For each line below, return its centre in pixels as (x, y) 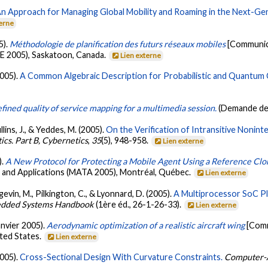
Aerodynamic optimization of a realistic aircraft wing (146, 225)
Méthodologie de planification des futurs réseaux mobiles (118, 44)
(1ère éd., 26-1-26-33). (139, 204)
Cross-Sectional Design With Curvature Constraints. (121, 257)
